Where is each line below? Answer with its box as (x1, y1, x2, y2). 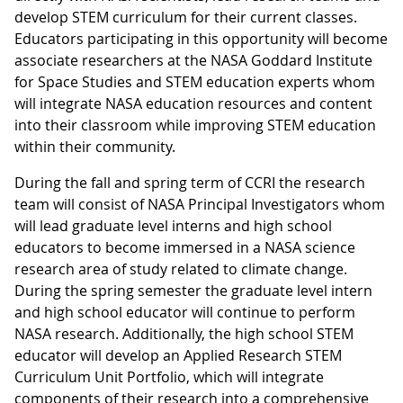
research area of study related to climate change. (14, 259, 347, 279)
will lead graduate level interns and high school (14, 216, 332, 236)
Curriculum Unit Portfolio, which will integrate (14, 367, 324, 387)
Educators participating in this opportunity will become (14, 29, 388, 49)
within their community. (14, 137, 175, 157)
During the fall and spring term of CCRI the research (14, 173, 365, 193)
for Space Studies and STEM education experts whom (14, 72, 375, 92)
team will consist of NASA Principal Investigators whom (14, 194, 385, 214)
